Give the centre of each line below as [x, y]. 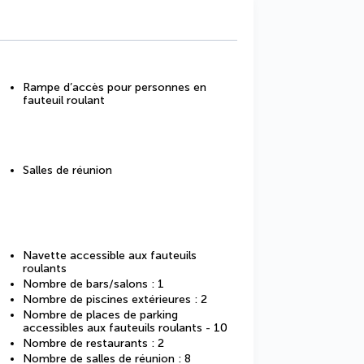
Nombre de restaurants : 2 [93, 343]
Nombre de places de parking [100, 315]
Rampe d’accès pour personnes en [115, 87]
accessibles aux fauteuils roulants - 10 [125, 328]
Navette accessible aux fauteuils [110, 256]
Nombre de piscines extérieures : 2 [115, 299]
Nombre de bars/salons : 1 [93, 284]
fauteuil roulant [64, 100]
